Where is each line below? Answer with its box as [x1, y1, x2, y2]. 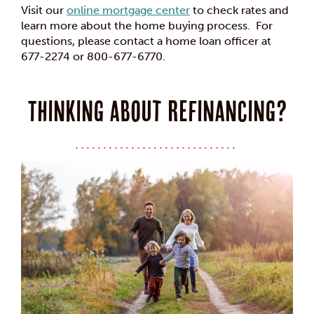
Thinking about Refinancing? [27, 95, 287, 128]
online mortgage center [67, 4, 190, 18]
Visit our [21, 4, 67, 18]
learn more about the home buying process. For [21, 19, 273, 33]
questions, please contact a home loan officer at [21, 34, 271, 48]
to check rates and [190, 4, 289, 18]
